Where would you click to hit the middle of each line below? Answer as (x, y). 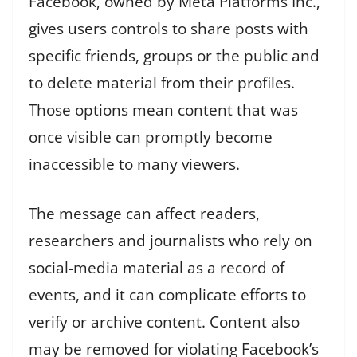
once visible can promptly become (151, 137)
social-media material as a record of (157, 268)
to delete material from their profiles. (162, 82)
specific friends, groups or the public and (174, 55)
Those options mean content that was (163, 110)
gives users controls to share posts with (169, 28)
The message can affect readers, (144, 214)
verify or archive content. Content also (164, 322)
